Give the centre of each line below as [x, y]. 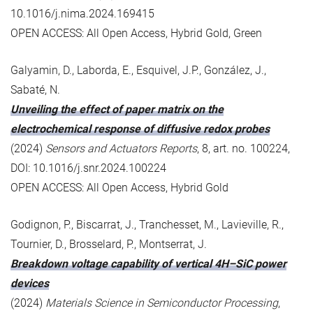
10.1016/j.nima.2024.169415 [82, 13]
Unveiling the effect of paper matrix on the [117, 109]
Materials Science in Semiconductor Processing [162, 303]
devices [30, 283]
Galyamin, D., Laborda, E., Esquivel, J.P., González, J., [138, 70]
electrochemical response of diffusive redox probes [140, 129]
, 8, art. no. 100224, [243, 148]
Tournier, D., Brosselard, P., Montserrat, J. [109, 244]
